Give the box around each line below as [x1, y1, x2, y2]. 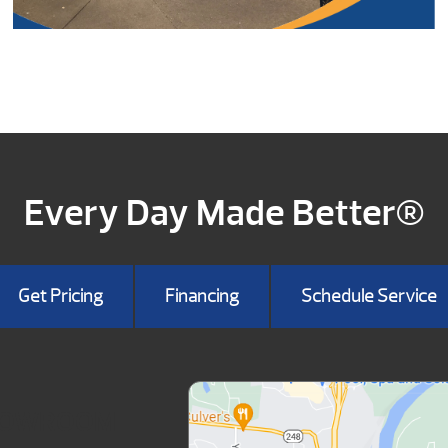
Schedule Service [300, 284, 437, 308]
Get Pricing [17, 284, 103, 308]
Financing [164, 284, 239, 308]
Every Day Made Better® [24, 188, 424, 236]
